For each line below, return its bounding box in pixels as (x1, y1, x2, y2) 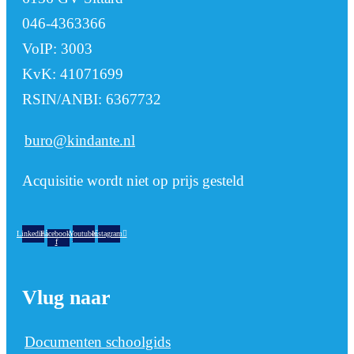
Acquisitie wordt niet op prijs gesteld (22, 171, 244, 189)
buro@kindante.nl (24, 131, 135, 149)
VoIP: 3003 (22, 40, 92, 58)
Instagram (91, 228, 122, 238)
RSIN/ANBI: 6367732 (22, 91, 161, 108)
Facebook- (40, 228, 73, 238)
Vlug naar (22, 285, 111, 309)
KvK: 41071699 (22, 66, 123, 83)
